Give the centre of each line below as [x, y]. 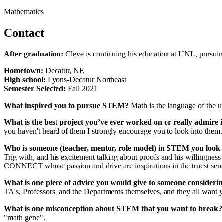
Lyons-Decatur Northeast [86, 79]
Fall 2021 [82, 88]
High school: [25, 79]
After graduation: [34, 54]
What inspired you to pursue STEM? [66, 105]
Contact [24, 32]
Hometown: [24, 70]
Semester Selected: [35, 88]
